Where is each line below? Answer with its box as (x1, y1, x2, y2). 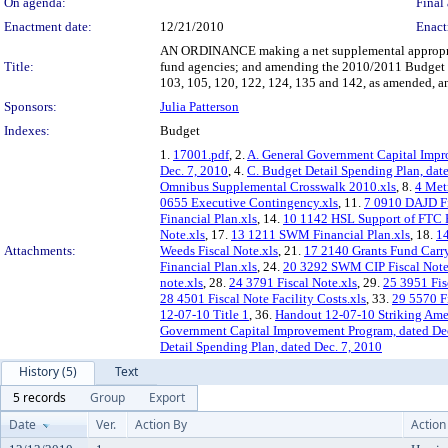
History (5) (19, 363, 77, 380)
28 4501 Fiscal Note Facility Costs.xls (160, 291, 366, 306)
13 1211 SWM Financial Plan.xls (231, 227, 410, 242)
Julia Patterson (160, 99, 239, 114)
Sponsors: (4, 99, 57, 114)
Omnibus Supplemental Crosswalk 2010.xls (160, 179, 396, 194)
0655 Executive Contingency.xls (160, 195, 338, 210)
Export (149, 389, 185, 406)
